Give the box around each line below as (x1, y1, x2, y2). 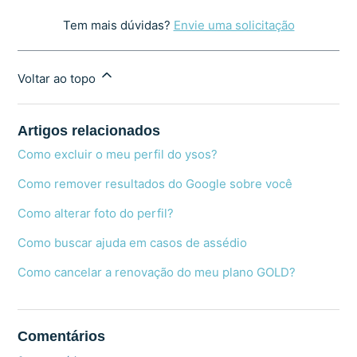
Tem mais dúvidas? (62, 18, 174, 33)
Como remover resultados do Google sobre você (18, 176, 293, 192)
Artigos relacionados (18, 123, 161, 139)
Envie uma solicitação (173, 18, 295, 33)
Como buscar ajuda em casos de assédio (18, 235, 248, 251)
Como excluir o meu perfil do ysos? (18, 147, 218, 163)
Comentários (18, 328, 106, 345)
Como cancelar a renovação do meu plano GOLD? (18, 265, 296, 280)
